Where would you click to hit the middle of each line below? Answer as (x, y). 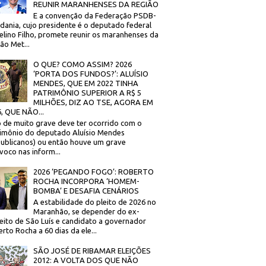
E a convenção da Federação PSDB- (95, 16)
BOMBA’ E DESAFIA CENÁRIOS (86, 191)
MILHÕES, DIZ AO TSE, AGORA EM (94, 102)
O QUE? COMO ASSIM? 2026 (83, 64)
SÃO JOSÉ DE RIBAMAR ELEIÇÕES (92, 250)
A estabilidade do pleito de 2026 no (95, 202)
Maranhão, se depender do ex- (87, 211)
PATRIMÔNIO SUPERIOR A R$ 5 (88, 93)
